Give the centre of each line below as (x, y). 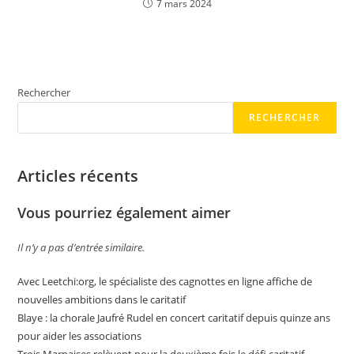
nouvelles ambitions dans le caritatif (102, 299)
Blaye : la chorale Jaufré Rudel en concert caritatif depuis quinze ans (174, 318)
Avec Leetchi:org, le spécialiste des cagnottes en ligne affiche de (165, 281)
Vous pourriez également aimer (124, 213)
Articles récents (78, 176)
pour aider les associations (80, 336)
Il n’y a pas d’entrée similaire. (81, 247)
